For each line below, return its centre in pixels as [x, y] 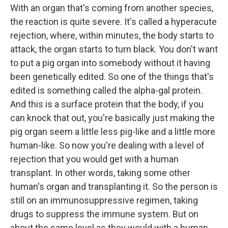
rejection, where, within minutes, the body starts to [112, 35]
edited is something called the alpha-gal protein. [106, 90]
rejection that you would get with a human [94, 159]
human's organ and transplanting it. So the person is [114, 187]
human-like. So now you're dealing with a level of [107, 145]
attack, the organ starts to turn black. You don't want [114, 49]
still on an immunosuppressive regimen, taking [104, 200]
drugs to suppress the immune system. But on [104, 214]
